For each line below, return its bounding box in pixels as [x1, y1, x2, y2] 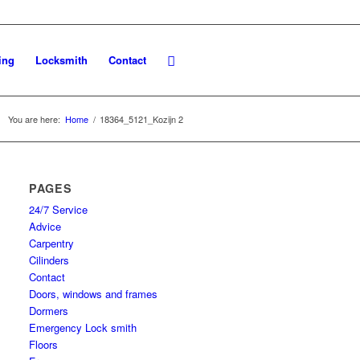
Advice [29, 219, 62, 234]
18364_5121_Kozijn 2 [100, 112, 183, 125]
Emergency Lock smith [29, 320, 137, 335]
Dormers [29, 303, 69, 318]
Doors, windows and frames [29, 286, 158, 301]
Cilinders [29, 252, 70, 268]
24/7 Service [29, 202, 88, 217]
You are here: [8, 112, 60, 125]
